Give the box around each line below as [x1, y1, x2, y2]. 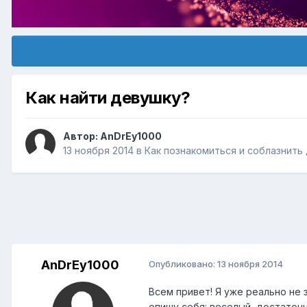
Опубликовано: [149, 258, 217, 270]
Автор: [63, 130, 100, 143]
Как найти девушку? [25, 88, 191, 108]
